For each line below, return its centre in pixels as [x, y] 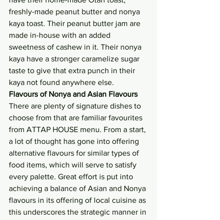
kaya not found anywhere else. [61, 82]
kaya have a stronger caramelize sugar [75, 59]
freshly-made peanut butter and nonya [75, 12]
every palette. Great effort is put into [72, 177]
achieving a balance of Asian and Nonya [78, 189]
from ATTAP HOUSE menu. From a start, [78, 130]
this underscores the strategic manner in [79, 212]
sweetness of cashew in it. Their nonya [76, 47]
